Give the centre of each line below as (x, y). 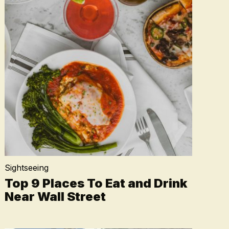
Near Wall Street (55, 197)
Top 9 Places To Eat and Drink (96, 183)
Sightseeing (26, 168)
